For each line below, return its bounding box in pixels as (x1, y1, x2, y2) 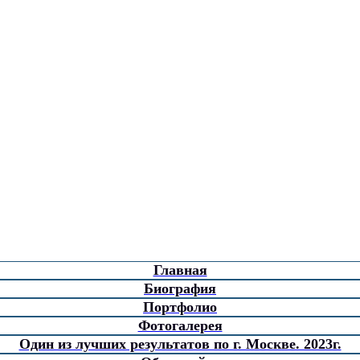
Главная (153, 261, 207, 278)
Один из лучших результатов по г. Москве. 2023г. (18, 335, 342, 352)
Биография (144, 280, 216, 297)
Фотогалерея (137, 317, 223, 333)
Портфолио (143, 298, 217, 315)
